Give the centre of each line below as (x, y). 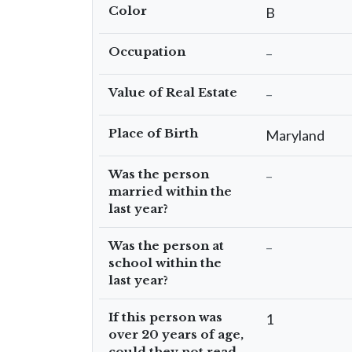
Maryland (295, 135)
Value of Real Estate (173, 92)
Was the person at (166, 246)
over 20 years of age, (176, 334)
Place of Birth (153, 133)
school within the (165, 263)
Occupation (147, 51)
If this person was (165, 317)
